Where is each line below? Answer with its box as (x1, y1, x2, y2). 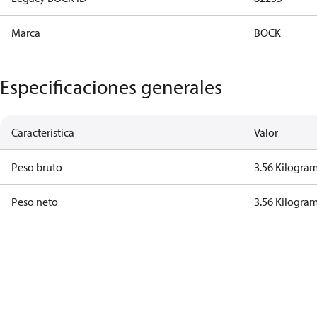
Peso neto (11, 195, 58, 209)
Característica (11, 125, 74, 139)
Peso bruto (11, 160, 62, 174)
